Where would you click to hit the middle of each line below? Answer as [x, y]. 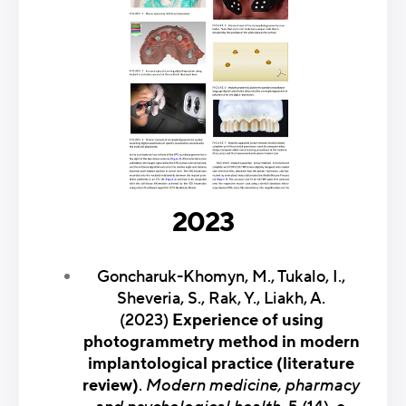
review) [111, 386]
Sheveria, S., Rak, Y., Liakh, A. [221, 299]
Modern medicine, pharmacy [253, 386]
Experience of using [247, 321]
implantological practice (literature [221, 364]
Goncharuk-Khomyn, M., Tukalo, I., [221, 277]
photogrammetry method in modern [221, 343]
